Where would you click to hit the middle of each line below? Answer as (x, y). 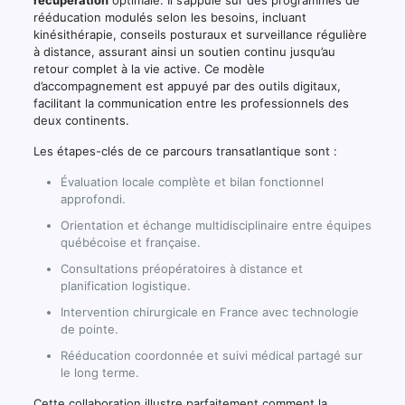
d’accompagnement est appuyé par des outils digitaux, (187, 86)
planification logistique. (125, 286)
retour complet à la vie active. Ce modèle (149, 69)
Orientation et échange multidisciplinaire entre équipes (216, 226)
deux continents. (81, 121)
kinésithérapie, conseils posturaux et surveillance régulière (200, 35)
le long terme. (99, 373)
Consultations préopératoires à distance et (181, 269)
